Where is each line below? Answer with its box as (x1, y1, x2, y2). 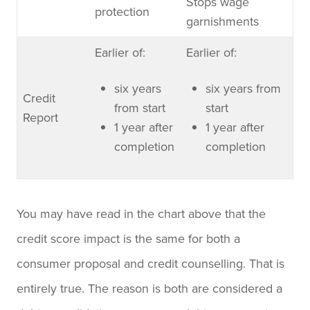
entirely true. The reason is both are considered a (17, 279, 282, 297)
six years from (206, 79, 281, 97)
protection (95, 2, 149, 20)
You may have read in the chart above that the (17, 204, 266, 222)
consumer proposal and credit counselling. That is (17, 254, 284, 272)
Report (23, 108, 58, 126)
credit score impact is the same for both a (17, 229, 240, 247)
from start (114, 98, 165, 116)
